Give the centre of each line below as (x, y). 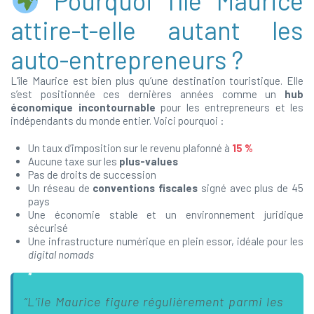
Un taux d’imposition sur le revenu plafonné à (130, 148)
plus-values (149, 161)
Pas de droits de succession (92, 175)
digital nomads (61, 254)
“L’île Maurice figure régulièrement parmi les (153, 301)
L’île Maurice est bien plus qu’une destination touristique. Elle (157, 81)
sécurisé (48, 228)
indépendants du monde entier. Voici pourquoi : (117, 121)
